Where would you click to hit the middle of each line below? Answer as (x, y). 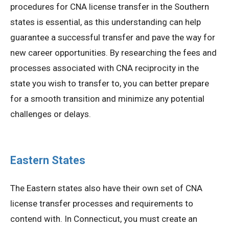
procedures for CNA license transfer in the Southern (110, 6)
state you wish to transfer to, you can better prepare (110, 83)
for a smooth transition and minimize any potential (107, 98)
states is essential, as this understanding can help (106, 22)
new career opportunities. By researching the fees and (113, 52)
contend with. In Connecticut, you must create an (104, 219)
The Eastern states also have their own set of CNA (106, 188)
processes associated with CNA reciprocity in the (105, 68)
